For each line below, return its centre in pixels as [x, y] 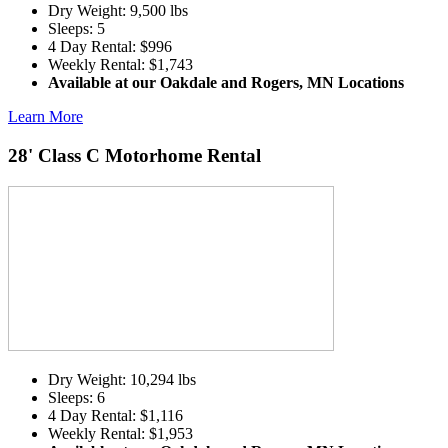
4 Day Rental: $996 [110, 47]
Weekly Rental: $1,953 [120, 433]
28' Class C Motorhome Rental [134, 156]
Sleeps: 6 [76, 397]
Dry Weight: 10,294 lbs [122, 379]
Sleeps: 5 [76, 29]
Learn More [45, 117]
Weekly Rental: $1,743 [120, 65]
